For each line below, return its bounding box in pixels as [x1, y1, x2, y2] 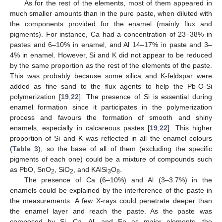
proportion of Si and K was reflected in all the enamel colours [10, 134, 212, 143]
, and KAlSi [73, 166, 108, 174]
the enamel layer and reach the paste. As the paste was [10, 207, 212, 216]
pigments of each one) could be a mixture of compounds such [10, 155, 212, 164]
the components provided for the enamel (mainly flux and [10, 20, 212, 28]
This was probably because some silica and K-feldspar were [10, 72, 212, 80]
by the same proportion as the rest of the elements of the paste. [10, 61, 212, 70]
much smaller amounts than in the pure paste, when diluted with [10, 9, 212, 18]
